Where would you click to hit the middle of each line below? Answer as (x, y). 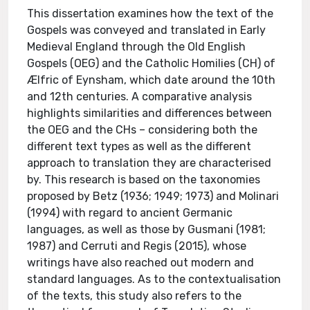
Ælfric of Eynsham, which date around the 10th (152, 80)
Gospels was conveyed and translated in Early (147, 30)
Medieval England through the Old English (137, 47)
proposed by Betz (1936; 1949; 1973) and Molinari (153, 196)
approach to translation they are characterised (149, 163)
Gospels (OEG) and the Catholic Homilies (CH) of (152, 63)
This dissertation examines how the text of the (151, 13)
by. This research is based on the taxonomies (144, 180)
